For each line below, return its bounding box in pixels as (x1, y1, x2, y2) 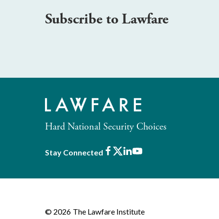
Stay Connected (45, 148, 103, 157)
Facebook (112, 147, 147, 156)
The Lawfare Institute (73, 207, 145, 216)
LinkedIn (132, 147, 161, 156)
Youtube (142, 147, 170, 156)
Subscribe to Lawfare (45, 10, 169, 29)
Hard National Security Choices (45, 121, 166, 133)
